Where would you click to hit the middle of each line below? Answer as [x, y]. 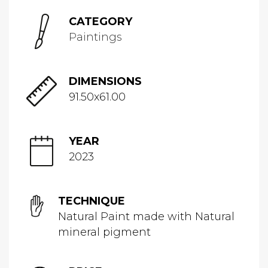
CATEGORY [100, 22]
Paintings [95, 37]
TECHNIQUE [92, 201]
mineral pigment [105, 232]
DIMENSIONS [105, 82]
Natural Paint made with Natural [147, 217]
